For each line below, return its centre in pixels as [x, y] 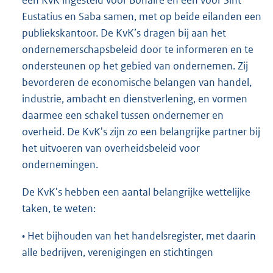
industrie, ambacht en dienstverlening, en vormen [135, 98]
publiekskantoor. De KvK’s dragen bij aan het [124, 33]
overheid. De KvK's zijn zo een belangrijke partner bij [141, 131]
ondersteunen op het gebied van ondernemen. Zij [135, 66]
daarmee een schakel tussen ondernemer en [123, 115]
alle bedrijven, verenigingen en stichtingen [118, 252]
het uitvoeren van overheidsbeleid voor [111, 148]
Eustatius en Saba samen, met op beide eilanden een [142, 16]
